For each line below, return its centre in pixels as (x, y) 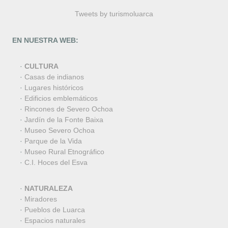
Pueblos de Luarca (54, 210)
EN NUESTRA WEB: (45, 40)
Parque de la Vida (53, 141)
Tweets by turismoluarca (114, 14)
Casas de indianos (54, 77)
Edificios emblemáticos (61, 98)
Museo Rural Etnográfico (64, 152)
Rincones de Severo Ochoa (68, 109)
